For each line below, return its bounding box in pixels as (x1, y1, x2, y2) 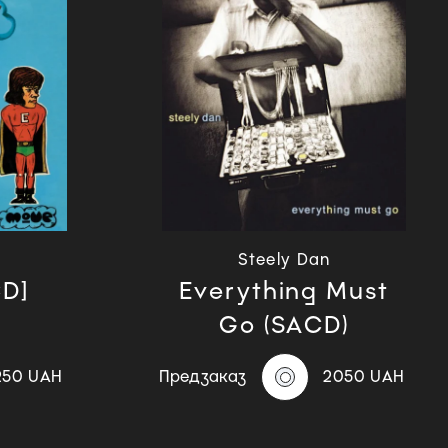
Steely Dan (237, 250, 331, 270)
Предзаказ (159, 367, 246, 387)
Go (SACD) (218, 310, 350, 340)
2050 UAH (322, 367, 406, 387)
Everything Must (179, 276, 389, 306)
